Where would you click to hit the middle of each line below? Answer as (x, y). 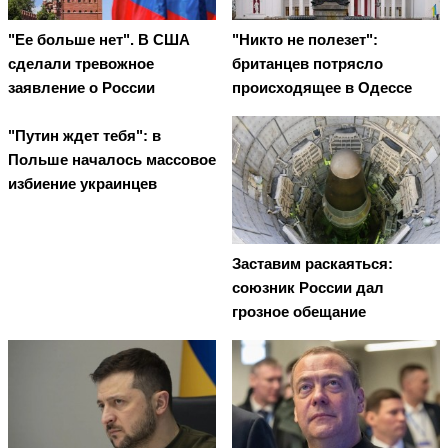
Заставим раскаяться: (312, 264)
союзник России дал (308, 288)
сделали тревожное (81, 64)
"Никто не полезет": (305, 40)
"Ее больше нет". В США (99, 40)
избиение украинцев (82, 184)
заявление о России (81, 88)
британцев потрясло (307, 64)
